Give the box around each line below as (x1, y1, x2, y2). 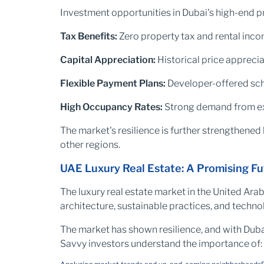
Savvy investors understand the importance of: (60, 238, 262, 249)
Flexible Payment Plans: (60, 78, 166, 89)
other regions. (60, 139, 120, 150)
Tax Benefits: (60, 31, 117, 42)
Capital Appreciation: (60, 54, 156, 65)
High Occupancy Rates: (60, 101, 163, 113)
